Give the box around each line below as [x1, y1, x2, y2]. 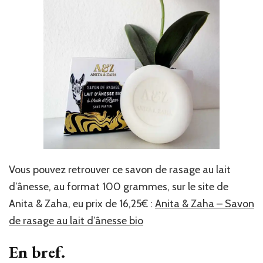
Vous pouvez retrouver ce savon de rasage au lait [9, 163, 231, 176]
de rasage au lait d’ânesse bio [9, 214, 143, 227]
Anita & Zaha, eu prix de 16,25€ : [9, 197, 155, 210]
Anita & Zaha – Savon [155, 197, 254, 210]
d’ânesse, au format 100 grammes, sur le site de [9, 180, 228, 193]
